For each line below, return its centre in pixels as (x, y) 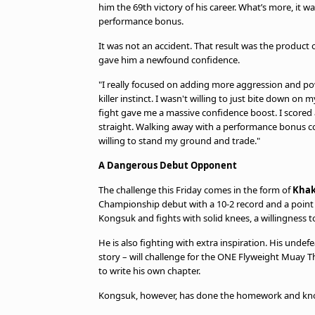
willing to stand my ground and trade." (179, 141)
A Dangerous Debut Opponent (168, 165)
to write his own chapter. (149, 271)
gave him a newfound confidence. (169, 60)
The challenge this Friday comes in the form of (195, 190)
